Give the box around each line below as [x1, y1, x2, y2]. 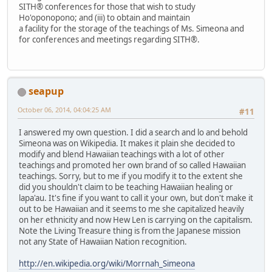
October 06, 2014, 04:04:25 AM [18, 105, 111, 115]
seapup [29, 84, 64, 98]
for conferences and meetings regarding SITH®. [19, 33, 200, 45]
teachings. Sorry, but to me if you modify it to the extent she [19, 171, 243, 182]
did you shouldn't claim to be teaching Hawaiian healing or [19, 182, 233, 193]
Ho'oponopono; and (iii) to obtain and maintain [19, 12, 190, 23]
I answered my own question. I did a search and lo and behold [19, 127, 248, 138]
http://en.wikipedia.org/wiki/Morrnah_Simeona [19, 258, 195, 270]
